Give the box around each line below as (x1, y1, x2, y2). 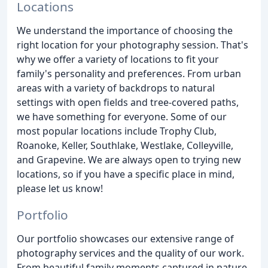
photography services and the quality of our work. (17, 246, 244, 260)
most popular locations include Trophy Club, (17, 124, 217, 138)
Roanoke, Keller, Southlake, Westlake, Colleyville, (17, 138, 233, 152)
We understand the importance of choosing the (17, 23, 233, 37)
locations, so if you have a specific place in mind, (17, 167, 234, 181)
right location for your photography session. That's (17, 38, 248, 51)
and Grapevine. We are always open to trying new (17, 153, 241, 166)
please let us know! (17, 181, 103, 195)
